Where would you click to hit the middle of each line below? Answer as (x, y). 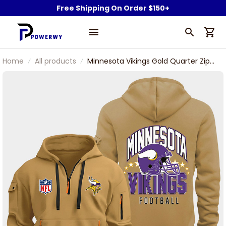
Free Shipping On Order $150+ (113, 8)
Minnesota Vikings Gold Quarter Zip (149, 61)
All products (55, 61)
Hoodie (99, 72)
